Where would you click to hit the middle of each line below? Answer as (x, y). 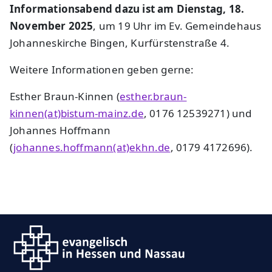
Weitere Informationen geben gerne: (102, 70)
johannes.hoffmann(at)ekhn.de (92, 148)
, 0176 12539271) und (198, 114)
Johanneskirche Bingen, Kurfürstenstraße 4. (120, 43)
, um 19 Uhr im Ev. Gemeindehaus (177, 26)
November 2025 (52, 26)
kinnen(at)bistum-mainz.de (77, 114)
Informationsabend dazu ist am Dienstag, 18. (127, 9)
